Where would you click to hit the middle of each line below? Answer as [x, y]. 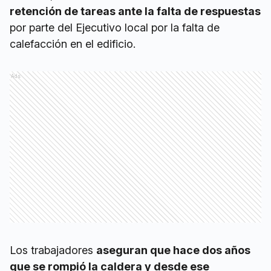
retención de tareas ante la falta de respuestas [135, 11]
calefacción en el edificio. [73, 44]
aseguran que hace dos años [173, 250]
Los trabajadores [53, 250]
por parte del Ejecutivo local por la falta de [115, 28]
